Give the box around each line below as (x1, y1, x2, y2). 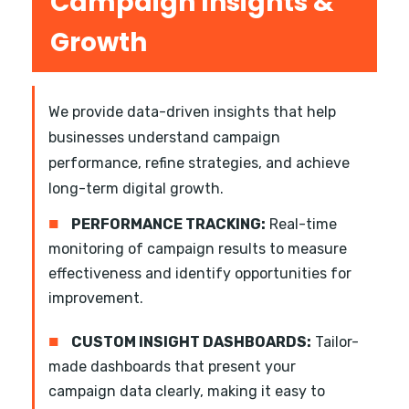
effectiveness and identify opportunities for (48, 265, 351, 283)
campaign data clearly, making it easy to (48, 383, 325, 401)
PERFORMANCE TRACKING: (71, 215, 266, 234)
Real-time (266, 215, 337, 234)
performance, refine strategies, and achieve (48, 154, 350, 173)
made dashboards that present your (48, 358, 296, 376)
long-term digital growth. (48, 180, 224, 198)
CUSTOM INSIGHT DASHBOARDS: (71, 333, 311, 351)
